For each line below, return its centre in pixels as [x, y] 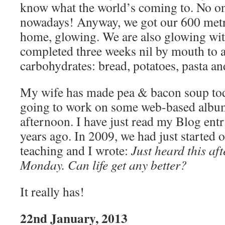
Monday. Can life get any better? [103, 165]
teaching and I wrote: [76, 150]
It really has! [52, 191]
